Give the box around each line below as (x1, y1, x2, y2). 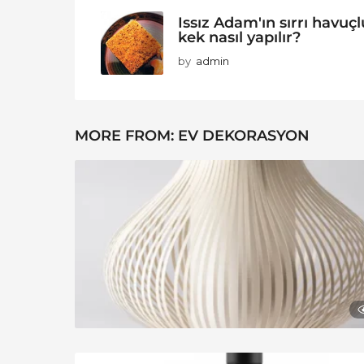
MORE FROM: (75, 127, 178, 145)
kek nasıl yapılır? (178, 28, 301, 46)
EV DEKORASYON (178, 127, 310, 145)
